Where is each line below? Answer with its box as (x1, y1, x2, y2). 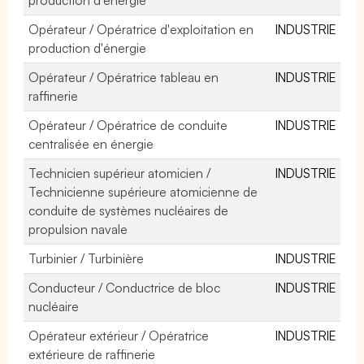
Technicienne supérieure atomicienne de (28, 183, 258, 200)
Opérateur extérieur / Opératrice (28, 327, 210, 344)
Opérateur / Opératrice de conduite (28, 116, 228, 133)
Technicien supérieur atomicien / (28, 164, 211, 181)
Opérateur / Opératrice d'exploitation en (28, 20, 254, 37)
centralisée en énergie (28, 135, 154, 152)
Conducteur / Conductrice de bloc (28, 279, 221, 296)
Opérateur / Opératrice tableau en (28, 68, 219, 85)
